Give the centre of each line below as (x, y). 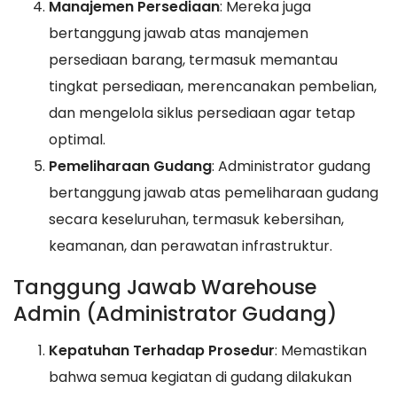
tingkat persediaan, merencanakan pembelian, (213, 87)
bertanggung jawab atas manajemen (179, 34)
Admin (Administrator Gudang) (175, 314)
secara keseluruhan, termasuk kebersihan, (196, 220)
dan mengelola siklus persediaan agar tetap (202, 113)
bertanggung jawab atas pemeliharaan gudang (214, 193)
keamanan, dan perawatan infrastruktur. (191, 246)
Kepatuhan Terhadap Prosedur (162, 350)
